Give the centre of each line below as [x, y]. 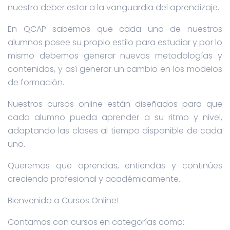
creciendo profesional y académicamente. [94, 179]
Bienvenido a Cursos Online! [63, 200]
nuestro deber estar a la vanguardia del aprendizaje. [113, 7]
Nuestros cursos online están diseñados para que [115, 104]
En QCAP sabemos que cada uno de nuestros [115, 29]
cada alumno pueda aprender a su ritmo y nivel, [115, 117]
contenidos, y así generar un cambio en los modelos [115, 69]
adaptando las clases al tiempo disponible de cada [115, 131]
